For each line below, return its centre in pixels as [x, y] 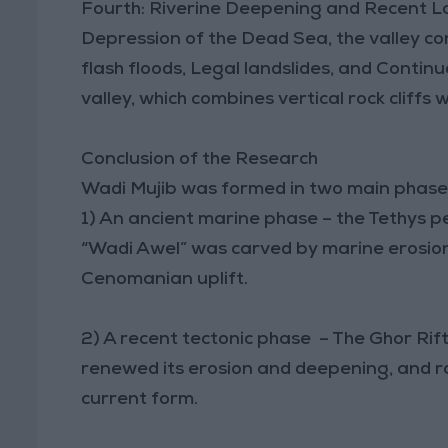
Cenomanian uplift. [165, 279]
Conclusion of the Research [200, 159]
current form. [140, 399]
